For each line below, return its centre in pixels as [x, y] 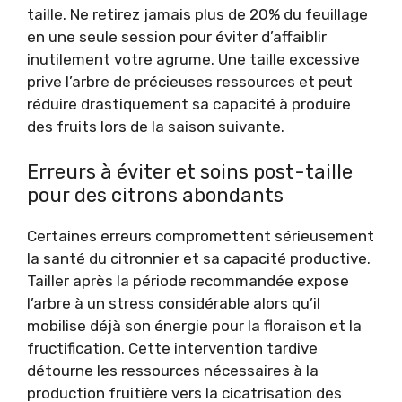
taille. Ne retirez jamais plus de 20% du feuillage [197, 14]
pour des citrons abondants [155, 195]
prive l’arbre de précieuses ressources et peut [190, 81]
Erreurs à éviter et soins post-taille [190, 172]
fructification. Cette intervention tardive [172, 348]
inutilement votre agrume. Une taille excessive [193, 59]
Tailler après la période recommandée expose [188, 281]
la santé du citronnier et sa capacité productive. [199, 258]
